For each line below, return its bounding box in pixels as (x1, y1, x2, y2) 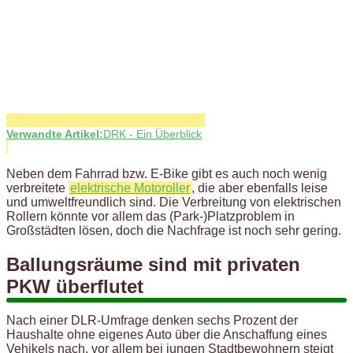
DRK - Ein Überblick (103, 127, 202, 140)
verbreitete (6, 180, 69, 195)
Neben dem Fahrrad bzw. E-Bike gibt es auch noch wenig (6, 166, 327, 180)
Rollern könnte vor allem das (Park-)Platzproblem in (6, 209, 295, 223)
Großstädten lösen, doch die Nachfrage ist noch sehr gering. (6, 223, 341, 237)
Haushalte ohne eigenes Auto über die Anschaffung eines (6, 327, 327, 341)
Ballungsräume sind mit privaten (6, 253, 300, 275)
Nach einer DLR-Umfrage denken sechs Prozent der (6, 313, 298, 327)
